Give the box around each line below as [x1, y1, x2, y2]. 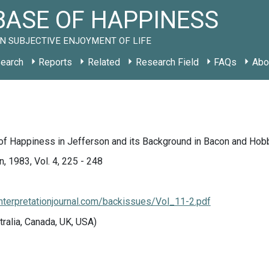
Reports [38, 56, 73, 68]
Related [87, 56, 120, 68]
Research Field [135, 56, 199, 68]
